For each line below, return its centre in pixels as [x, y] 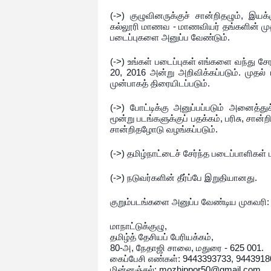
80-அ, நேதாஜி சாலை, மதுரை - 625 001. [188, 248]
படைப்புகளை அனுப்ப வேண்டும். [170, 37]
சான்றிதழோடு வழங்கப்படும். [164, 129]
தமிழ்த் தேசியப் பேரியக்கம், [162, 237]
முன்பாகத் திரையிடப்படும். [161, 83]
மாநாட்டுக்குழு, [139, 226]
